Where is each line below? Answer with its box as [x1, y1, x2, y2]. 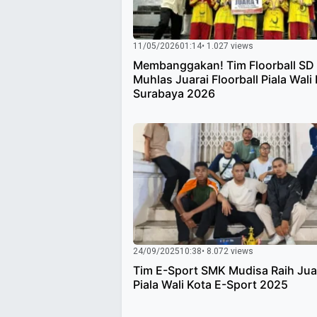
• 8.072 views [202, 245, 253, 258]
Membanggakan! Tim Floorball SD [133, 58, 314, 73]
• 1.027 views [202, 40, 253, 53]
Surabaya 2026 [133, 86, 215, 101]
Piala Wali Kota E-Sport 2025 [133, 277, 288, 292]
